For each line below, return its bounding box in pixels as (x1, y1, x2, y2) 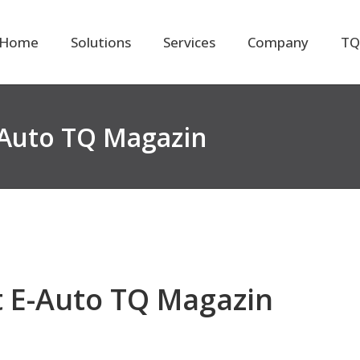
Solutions (71, 33, 131, 51)
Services (163, 33, 215, 51)
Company (247, 33, 309, 51)
